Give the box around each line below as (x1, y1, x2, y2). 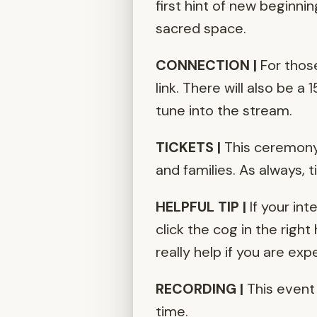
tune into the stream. (156, 101, 292, 120)
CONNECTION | (156, 56, 257, 75)
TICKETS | (156, 138, 221, 157)
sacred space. (156, 19, 246, 38)
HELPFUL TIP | (156, 197, 246, 217)
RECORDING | (156, 279, 243, 299)
